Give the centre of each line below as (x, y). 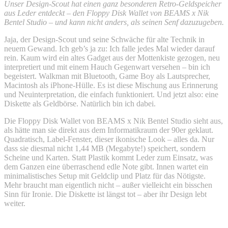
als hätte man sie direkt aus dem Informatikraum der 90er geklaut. (109, 130)
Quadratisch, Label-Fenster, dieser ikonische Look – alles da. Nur (109, 139)
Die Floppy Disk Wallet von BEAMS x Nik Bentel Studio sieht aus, (113, 121)
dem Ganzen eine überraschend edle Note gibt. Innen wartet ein (106, 166)
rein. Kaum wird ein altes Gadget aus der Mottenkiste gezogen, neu (112, 58)
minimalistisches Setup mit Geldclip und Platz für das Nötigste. (105, 176)
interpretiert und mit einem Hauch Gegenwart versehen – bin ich (107, 67)
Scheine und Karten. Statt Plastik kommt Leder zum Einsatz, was (108, 157)
